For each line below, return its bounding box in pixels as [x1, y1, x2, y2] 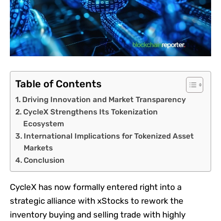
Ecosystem [23, 119, 65, 129]
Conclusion [24, 156, 65, 165]
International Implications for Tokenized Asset [24, 132, 194, 141]
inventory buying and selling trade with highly [10, 210, 185, 220]
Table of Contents [15, 78, 102, 90]
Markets [24, 144, 53, 153]
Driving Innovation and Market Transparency [22, 95, 186, 105]
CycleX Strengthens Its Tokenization [23, 108, 158, 117]
